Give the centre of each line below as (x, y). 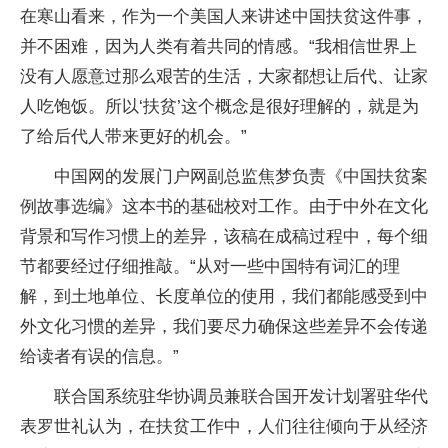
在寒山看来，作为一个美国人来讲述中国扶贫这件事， (224, 17)
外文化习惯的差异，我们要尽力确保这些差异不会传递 (224, 327)
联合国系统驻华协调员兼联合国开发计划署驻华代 (241, 397)
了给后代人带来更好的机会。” (133, 137)
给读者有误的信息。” (99, 357)
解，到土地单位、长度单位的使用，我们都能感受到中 (224, 297)
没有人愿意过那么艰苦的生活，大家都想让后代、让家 (224, 77)
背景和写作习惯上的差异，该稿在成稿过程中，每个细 (224, 237)
